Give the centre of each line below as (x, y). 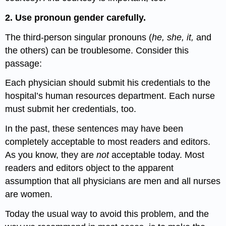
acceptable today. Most (158, 155)
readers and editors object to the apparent (90, 168)
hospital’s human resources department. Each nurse (110, 96)
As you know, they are (51, 155)
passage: (24, 63)
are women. (29, 194)
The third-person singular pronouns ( (79, 37)
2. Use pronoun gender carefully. (76, 17)
